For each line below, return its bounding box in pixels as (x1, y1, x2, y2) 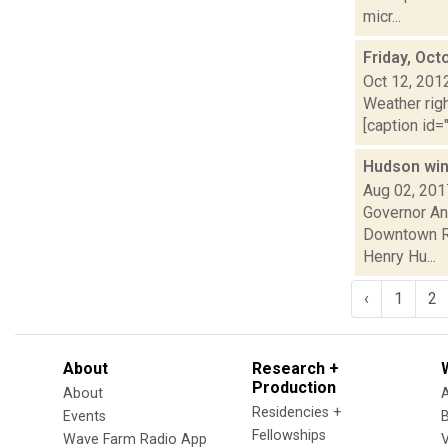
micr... (363, 6, 401, 26)
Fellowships (252, 426, 326, 444)
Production (252, 377, 336, 397)
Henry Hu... (363, 246, 436, 266)
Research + (252, 358, 339, 378)
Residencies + (252, 403, 342, 421)
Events (63, 407, 106, 425)
